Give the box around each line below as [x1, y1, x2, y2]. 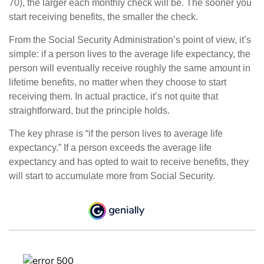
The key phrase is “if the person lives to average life [9, 128, 223, 138]
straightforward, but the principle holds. [9, 105, 170, 115]
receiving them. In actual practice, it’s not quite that [9, 91, 218, 101]
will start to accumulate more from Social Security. [9, 171, 215, 181]
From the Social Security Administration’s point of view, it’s [9, 35, 251, 45]
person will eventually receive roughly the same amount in [9, 63, 250, 73]
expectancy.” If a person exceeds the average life [9, 143, 212, 153]
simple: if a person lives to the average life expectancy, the [9, 49, 250, 59]
